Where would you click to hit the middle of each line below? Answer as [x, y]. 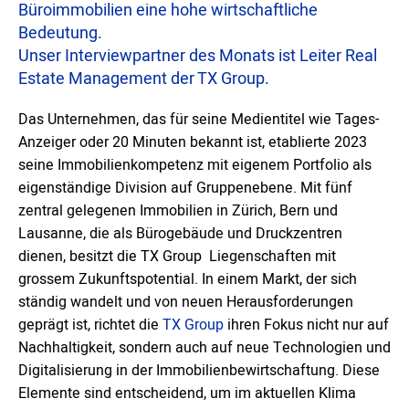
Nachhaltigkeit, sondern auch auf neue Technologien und [204, 348]
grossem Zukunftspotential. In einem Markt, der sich [188, 279]
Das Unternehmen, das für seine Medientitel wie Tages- [199, 120]
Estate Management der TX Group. [144, 79]
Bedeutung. [60, 33]
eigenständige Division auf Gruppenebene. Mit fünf [185, 188]
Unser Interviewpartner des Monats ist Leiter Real [198, 56]
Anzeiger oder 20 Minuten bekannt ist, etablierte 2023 [193, 142]
